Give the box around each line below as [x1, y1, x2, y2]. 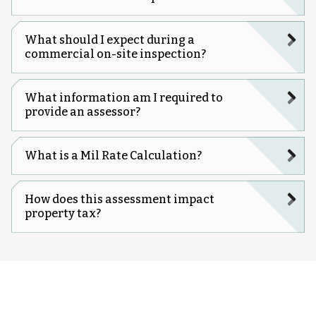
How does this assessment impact [24, 192, 214, 206]
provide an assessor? [24, 104, 140, 119]
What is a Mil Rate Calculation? [24, 148, 202, 162]
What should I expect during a [24, 32, 195, 47]
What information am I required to [24, 90, 223, 104]
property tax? [24, 206, 101, 220]
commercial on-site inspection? [24, 47, 206, 61]
